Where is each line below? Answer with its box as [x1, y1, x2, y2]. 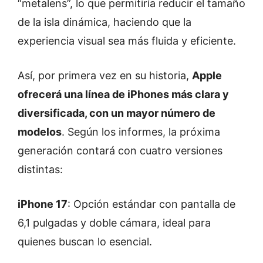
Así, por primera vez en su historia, [18, 69, 192, 82]
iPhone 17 [18, 197, 68, 210]
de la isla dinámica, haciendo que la [18, 15, 191, 28]
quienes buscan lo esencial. [18, 235, 152, 248]
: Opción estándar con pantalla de [68, 197, 235, 210]
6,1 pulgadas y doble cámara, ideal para [18, 216, 211, 229]
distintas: [18, 163, 63, 176]
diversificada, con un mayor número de [18, 106, 215, 119]
